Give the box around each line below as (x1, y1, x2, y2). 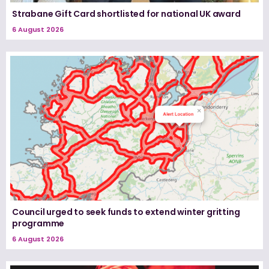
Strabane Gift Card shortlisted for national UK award (12, 7, 241, 20)
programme (12, 217, 65, 230)
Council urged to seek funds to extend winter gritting (12, 206, 240, 219)
